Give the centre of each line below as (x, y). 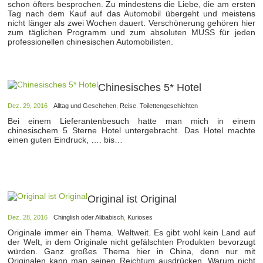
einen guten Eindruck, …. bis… (65, 139)
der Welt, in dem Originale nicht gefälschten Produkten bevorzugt (131, 242)
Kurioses (140, 217)
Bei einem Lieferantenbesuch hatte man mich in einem (131, 121)
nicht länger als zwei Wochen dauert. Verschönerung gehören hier (131, 23)
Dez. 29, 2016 (28, 105)
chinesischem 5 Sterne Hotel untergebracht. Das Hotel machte (131, 130)
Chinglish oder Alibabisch (89, 217)
